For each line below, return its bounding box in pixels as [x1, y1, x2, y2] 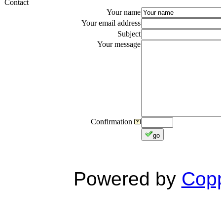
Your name [107, 7, 141, 16]
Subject [117, 29, 141, 38]
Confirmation [91, 117, 134, 126]
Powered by [73, 168, 182, 189]
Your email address [81, 18, 141, 27]
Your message [97, 39, 141, 48]
